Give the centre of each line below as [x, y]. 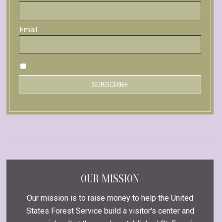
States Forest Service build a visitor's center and [110, 211]
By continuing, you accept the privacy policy [98, 66]
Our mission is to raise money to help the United [110, 198]
